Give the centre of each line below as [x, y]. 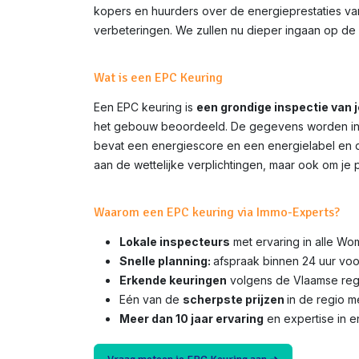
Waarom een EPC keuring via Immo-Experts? [217, 212]
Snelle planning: [166, 261]
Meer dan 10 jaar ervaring [192, 319]
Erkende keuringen [173, 280]
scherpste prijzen [235, 299]
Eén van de [151, 299]
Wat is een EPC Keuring [158, 78]
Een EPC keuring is [145, 107]
